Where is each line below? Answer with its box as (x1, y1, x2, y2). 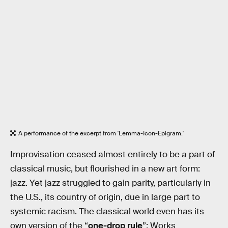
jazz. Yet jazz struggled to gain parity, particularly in (10, 177, 211, 188)
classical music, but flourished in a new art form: (10, 163, 200, 174)
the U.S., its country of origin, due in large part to (10, 191, 200, 203)
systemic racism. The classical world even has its (10, 206, 204, 217)
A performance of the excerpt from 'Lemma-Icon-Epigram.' (18, 129, 184, 137)
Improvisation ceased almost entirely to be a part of (10, 149, 215, 160)
